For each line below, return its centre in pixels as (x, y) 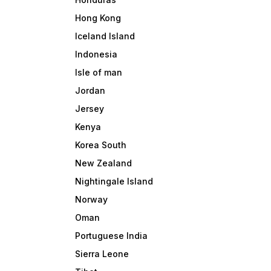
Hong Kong (98, 18)
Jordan (90, 91)
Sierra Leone (102, 254)
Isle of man (99, 73)
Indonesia (96, 54)
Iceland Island (105, 36)
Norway (92, 200)
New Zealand (104, 163)
